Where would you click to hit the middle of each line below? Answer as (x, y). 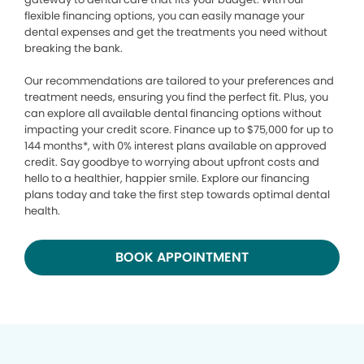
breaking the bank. (75, 48)
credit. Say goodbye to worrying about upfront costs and (172, 162)
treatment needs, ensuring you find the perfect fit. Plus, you (176, 97)
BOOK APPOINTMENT (182, 257)
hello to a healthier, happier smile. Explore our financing (167, 178)
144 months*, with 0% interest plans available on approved (175, 145)
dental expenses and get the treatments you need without (176, 32)
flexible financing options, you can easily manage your (165, 15)
